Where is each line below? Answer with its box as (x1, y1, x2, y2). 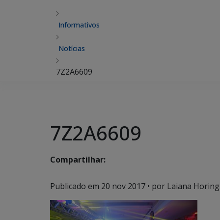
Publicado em (50, 181, 101, 192)
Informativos (58, 20, 100, 29)
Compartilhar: (50, 154, 106, 165)
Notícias (58, 44, 85, 53)
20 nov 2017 (101, 181, 145, 192)
